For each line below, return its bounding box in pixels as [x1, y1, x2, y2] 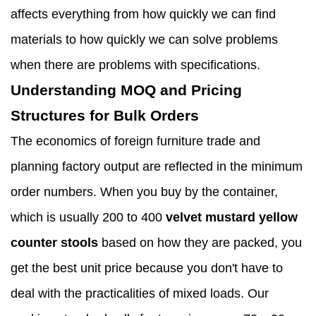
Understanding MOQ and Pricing [11, 82, 242, 99]
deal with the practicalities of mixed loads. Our [11, 286, 269, 301]
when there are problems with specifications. [11, 58, 260, 73]
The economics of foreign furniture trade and [11, 134, 260, 149]
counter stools [11, 236, 98, 250]
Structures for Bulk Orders [11, 107, 199, 124]
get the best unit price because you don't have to [11, 261, 283, 276]
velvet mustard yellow [166, 210, 298, 225]
